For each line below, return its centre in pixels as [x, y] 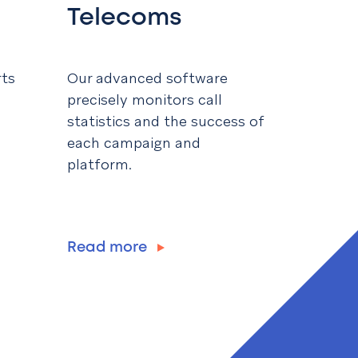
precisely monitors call [145, 100]
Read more [109, 248]
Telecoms [125, 18]
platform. [99, 165]
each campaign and [134, 143]
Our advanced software [147, 78]
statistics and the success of [166, 121]
